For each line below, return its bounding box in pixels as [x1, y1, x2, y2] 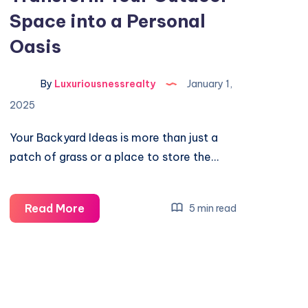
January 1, [185, 78, 233, 91]
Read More [25, 201, 85, 215]
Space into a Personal [10, 10, 206, 32]
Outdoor [84, 278, 132, 291]
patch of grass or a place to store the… [10, 150, 219, 164]
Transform [84, 239, 143, 253]
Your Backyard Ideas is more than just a [10, 131, 219, 144]
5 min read [186, 201, 236, 214]
